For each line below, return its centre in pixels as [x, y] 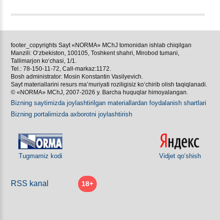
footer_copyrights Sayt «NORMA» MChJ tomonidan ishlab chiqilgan [101, 45]
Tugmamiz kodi [40, 156]
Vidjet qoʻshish [180, 156]
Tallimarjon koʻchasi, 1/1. [44, 61]
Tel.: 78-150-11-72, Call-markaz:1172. [61, 69]
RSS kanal [30, 183]
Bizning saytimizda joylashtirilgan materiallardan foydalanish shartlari [109, 103]
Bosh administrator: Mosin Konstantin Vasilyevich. [77, 77]
